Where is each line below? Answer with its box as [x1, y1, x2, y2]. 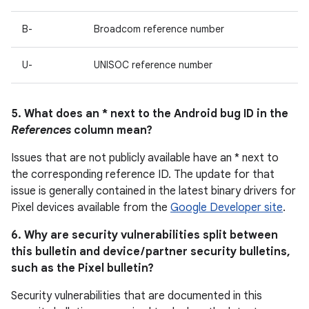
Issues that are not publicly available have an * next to [11, 151, 279, 165]
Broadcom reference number [94, 23, 224, 35]
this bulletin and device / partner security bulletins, [11, 245, 290, 259]
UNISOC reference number [94, 59, 212, 71]
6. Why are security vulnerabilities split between [11, 228, 278, 242]
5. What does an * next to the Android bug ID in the [11, 107, 288, 121]
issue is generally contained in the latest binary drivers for [11, 184, 296, 198]
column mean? [71, 123, 152, 137]
